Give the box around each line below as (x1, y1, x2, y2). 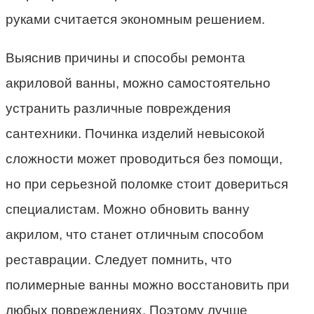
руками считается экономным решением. (6, 11, 265, 27)
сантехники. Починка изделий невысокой (6, 125, 265, 141)
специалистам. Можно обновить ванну (6, 201, 250, 217)
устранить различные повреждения (6, 100, 231, 116)
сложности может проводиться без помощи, (6, 151, 282, 166)
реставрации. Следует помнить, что (6, 252, 232, 267)
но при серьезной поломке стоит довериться (6, 176, 288, 191)
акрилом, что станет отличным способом (6, 226, 264, 242)
